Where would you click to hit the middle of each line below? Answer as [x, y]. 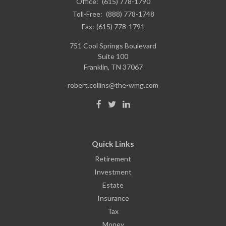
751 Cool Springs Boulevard [113, 46]
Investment [113, 172]
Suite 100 [113, 56]
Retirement [113, 159]
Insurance [113, 198]
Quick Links [113, 144]
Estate [113, 185]
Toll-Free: [88, 14]
